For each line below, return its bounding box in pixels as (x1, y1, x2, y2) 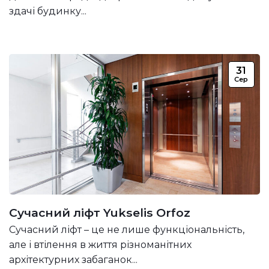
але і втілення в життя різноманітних (9, 239, 192, 250)
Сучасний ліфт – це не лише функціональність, (9, 224, 244, 235)
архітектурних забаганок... (9, 254, 138, 265)
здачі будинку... (9, 5, 86, 17)
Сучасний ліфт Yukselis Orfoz (9, 205, 190, 220)
